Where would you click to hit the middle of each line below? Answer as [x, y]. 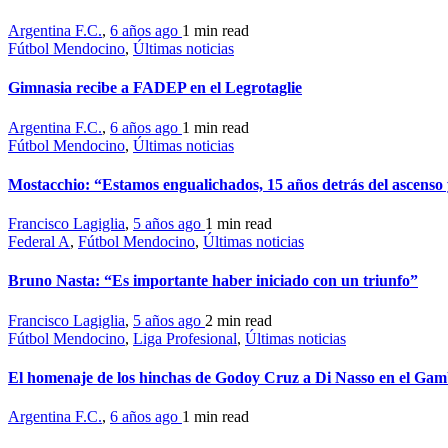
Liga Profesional [185, 338]
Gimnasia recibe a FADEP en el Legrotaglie [155, 88]
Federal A [39, 242]
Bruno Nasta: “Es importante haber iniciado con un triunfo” [213, 281]
